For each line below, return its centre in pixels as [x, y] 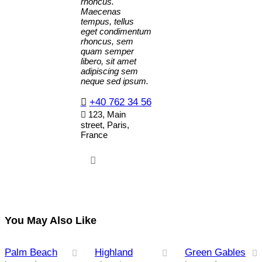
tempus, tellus [107, 21]
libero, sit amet [108, 61]
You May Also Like [51, 220]
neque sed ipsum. [114, 81]
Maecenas [101, 11]
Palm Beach [31, 253]
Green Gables [215, 253]
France [94, 135]
